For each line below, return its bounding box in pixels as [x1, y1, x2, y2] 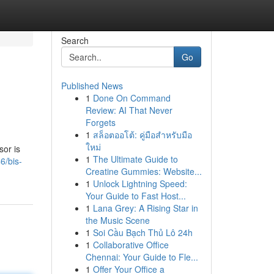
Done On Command [92, 92, 171, 104]
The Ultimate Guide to [92, 153, 178, 165]
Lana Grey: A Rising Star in [92, 202, 198, 214]
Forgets [85, 116, 116, 128]
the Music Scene [85, 214, 150, 226]
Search [61, 34, 89, 46]
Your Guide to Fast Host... [85, 190, 186, 202]
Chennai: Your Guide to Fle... [85, 251, 198, 263]
